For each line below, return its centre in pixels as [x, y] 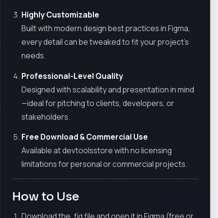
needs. [34, 55]
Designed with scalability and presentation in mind [108, 89]
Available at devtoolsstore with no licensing [97, 151]
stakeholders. [46, 117]
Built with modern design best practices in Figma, [106, 28]
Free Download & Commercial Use [85, 137]
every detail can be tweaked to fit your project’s [105, 42]
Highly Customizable [61, 14]
